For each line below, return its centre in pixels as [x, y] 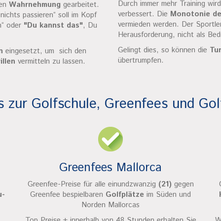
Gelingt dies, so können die [164, 50]
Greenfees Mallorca [110, 168]
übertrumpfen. [141, 61]
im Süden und [167, 195]
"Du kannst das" [53, 25]
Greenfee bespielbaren [68, 195]
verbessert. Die [144, 14]
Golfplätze [125, 195]
